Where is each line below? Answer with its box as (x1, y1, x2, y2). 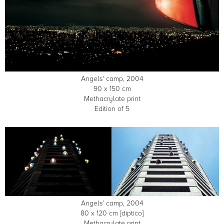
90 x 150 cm (93, 84, 131, 93)
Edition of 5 (94, 104, 129, 113)
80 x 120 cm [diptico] (80, 209, 143, 218)
